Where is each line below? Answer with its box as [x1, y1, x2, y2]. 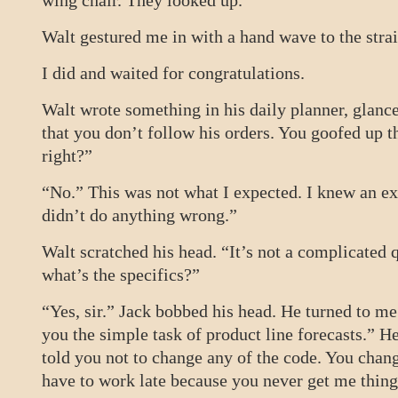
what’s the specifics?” [42, 265, 200, 284]
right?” [42, 146, 92, 165]
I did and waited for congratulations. [42, 63, 305, 83]
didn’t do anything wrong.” [42, 205, 237, 225]
